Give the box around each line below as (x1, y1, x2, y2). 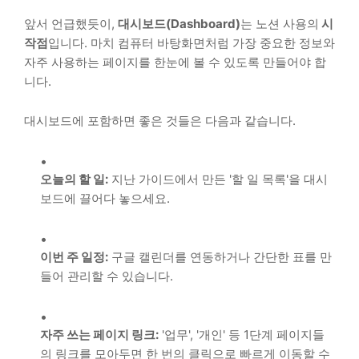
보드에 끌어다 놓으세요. (40, 190, 170, 206)
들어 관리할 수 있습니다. (40, 268, 173, 284)
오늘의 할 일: (40, 171, 108, 187)
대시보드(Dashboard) (118, 15, 240, 31)
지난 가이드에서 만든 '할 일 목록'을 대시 (108, 171, 328, 187)
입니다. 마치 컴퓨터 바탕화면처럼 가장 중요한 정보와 (48, 34, 335, 50)
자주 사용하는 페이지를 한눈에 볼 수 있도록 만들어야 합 (24, 54, 326, 70)
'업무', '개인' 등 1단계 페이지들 (159, 326, 325, 342)
